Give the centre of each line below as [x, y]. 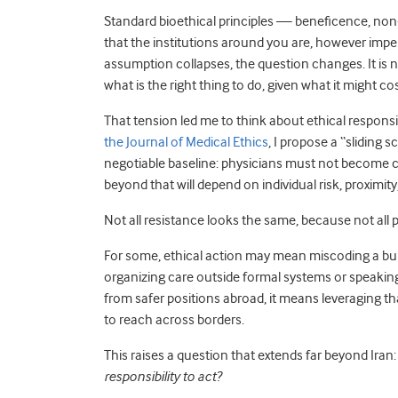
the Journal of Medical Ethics [186, 142]
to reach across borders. [174, 320]
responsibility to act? [163, 377]
